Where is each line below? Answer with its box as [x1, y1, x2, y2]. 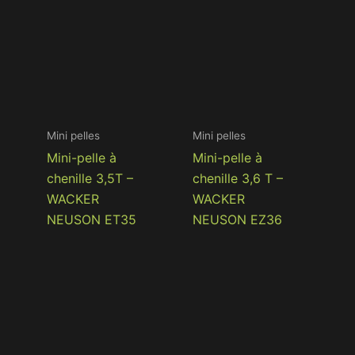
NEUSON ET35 [47, 212, 137, 228]
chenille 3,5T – [47, 170, 134, 187]
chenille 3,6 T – [193, 170, 284, 187]
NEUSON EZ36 [193, 212, 283, 228]
